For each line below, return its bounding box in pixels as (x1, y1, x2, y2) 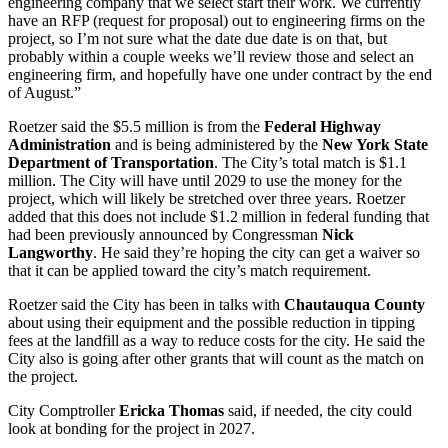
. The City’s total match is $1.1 (214, 153, 407, 171)
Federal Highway (264, 117, 381, 135)
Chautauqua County (284, 295, 425, 313)
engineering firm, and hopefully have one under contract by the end (8, 65, 432, 83)
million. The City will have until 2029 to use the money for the (8, 171, 402, 189)
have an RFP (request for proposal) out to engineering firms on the (8, 11, 425, 29)
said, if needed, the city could (224, 401, 412, 419)
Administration (8, 135, 111, 153)
